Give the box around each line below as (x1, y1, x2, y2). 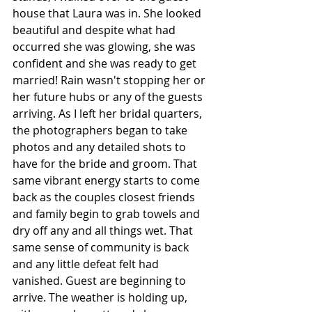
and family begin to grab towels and (13, 205, 203, 221)
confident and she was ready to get (13, 55, 199, 71)
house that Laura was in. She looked (13, 5, 204, 21)
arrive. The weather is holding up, (13, 289, 190, 305)
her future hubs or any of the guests (13, 88, 205, 104)
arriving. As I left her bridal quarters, (13, 105, 205, 121)
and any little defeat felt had (13, 256, 162, 272)
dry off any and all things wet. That (13, 222, 196, 238)
